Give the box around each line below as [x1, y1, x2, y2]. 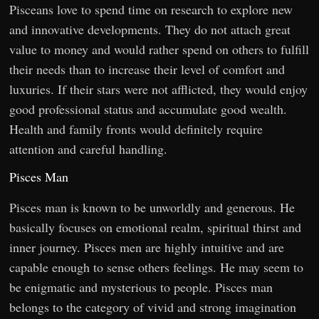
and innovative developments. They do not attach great [9, 20, 291, 38]
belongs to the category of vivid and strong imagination [9, 298, 297, 315]
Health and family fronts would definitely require [9, 120, 263, 137]
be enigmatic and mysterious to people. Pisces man [9, 278, 273, 296]
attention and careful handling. [9, 140, 168, 157]
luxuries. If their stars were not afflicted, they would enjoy [9, 80, 308, 98]
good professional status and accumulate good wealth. [9, 100, 288, 117]
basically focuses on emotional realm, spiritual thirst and [9, 218, 302, 236]
